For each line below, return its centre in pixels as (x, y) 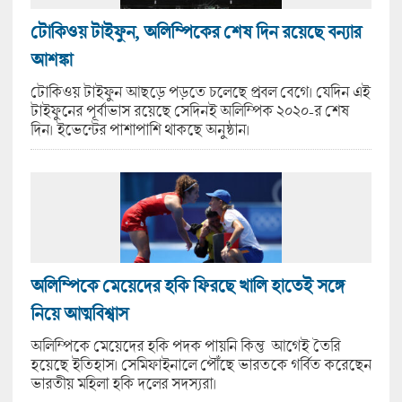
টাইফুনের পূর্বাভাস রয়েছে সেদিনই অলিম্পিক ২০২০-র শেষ (189, 111)
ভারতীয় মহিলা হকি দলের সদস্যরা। (123, 383)
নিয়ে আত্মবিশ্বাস (79, 313)
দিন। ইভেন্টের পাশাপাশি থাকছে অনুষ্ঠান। (140, 130)
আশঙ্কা (51, 60)
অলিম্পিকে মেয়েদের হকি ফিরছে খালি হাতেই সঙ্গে (187, 285)
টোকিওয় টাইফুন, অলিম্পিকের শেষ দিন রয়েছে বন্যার (195, 32)
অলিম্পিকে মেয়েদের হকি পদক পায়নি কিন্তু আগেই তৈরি (185, 345)
